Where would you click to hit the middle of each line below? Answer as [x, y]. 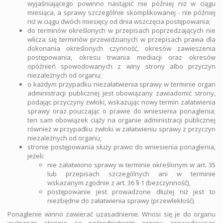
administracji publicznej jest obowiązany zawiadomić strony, [121, 93]
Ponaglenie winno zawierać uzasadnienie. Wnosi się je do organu [111, 214]
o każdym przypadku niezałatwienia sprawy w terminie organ [121, 84]
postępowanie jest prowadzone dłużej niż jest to [131, 192]
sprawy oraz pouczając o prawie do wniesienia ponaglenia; [121, 111]
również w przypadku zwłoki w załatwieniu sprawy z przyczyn [121, 129]
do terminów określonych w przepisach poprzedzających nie [121, 30]
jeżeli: [36, 156]
